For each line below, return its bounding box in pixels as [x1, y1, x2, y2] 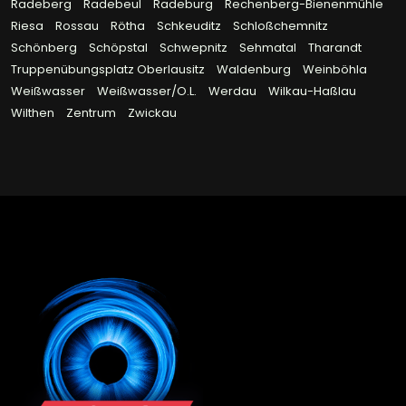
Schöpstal [89, 39, 150, 57]
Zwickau [128, 104, 177, 122]
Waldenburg [217, 61, 294, 79]
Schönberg [11, 39, 80, 57]
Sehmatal [239, 39, 299, 57]
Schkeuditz [157, 17, 224, 35]
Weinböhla [303, 61, 367, 79]
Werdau [208, 82, 259, 101]
